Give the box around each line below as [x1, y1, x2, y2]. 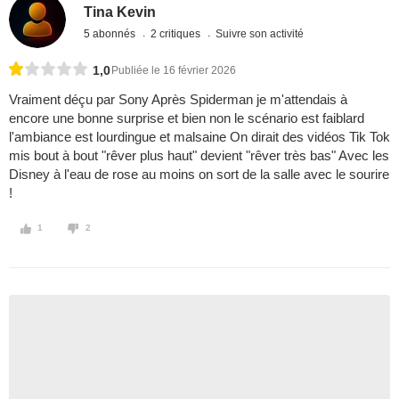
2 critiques [151, 27, 204, 40]
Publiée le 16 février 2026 [111, 64, 236, 77]
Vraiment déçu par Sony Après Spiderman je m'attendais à [9, 92, 347, 108]
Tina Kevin [84, 4, 157, 20]
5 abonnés [84, 27, 139, 40]
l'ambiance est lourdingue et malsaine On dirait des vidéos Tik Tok [9, 129, 390, 145]
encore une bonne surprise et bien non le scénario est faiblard [9, 110, 364, 126]
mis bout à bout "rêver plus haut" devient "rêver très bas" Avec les [9, 148, 389, 164]
